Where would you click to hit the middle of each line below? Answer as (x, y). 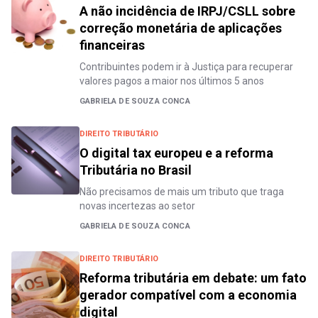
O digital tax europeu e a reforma (176, 153)
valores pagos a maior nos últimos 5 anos (172, 81)
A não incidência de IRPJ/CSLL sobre (187, 11)
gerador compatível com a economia (188, 295)
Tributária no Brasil (136, 170)
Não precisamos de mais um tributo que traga (182, 192)
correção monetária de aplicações (181, 28)
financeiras (112, 45)
